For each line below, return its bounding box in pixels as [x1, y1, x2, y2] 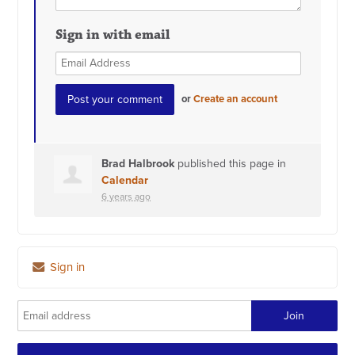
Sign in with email [55, 26, 170, 44]
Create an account [193, 93, 278, 106]
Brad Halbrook [101, 156, 175, 170]
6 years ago [101, 190, 151, 202]
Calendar [101, 173, 149, 187]
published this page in [174, 156, 287, 170]
